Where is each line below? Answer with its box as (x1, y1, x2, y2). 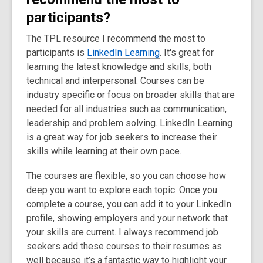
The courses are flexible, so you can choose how (26, 170, 226, 181)
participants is (26, 46, 87, 58)
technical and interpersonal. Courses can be (26, 75, 204, 86)
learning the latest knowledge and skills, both (26, 60, 211, 72)
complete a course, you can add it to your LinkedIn (26, 198, 231, 210)
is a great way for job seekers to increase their (26, 131, 217, 143)
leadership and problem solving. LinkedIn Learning (26, 117, 232, 129)
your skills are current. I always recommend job (26, 226, 218, 238)
